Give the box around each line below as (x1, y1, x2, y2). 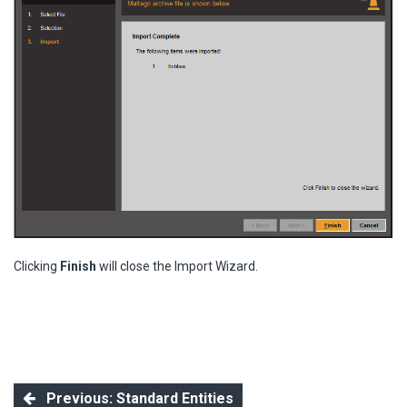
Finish (60, 258, 99, 273)
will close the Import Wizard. (99, 258, 258, 273)
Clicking (14, 258, 60, 273)
